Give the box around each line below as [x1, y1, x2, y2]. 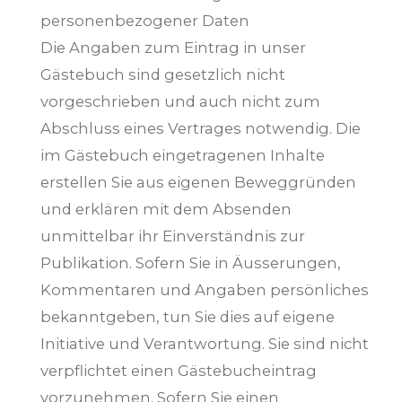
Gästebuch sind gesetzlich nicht [40, 66, 285, 84]
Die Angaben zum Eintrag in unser [40, 39, 306, 57]
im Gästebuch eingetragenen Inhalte [40, 146, 325, 165]
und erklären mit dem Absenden [40, 200, 292, 219]
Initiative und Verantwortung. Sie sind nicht [40, 335, 369, 354]
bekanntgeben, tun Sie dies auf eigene [40, 308, 335, 327]
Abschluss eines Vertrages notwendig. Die [40, 119, 361, 138]
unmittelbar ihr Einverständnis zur [40, 227, 305, 246]
